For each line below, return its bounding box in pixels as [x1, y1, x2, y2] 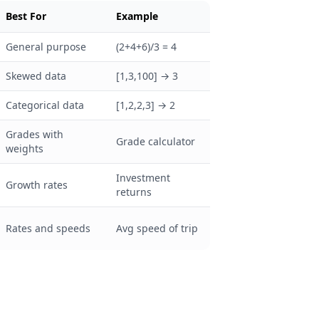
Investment [116, 171, 170, 184]
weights [6, 142, 43, 155]
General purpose [6, 40, 86, 53]
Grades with [6, 127, 63, 141]
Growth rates [6, 178, 68, 192]
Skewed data [6, 69, 66, 83]
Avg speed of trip [116, 221, 198, 235]
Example [116, 9, 158, 23]
